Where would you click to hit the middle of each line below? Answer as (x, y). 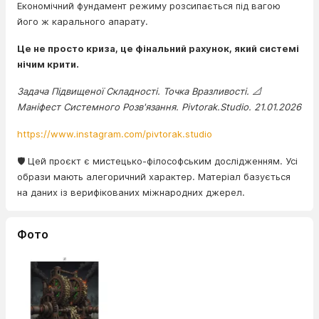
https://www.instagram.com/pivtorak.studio (115, 134)
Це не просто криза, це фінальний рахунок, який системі (158, 48)
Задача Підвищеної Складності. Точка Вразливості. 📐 (139, 91)
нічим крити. (48, 64)
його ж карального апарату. (84, 21)
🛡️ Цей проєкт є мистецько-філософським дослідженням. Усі (157, 161)
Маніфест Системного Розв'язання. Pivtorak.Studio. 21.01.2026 (159, 107)
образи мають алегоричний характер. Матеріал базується (154, 177)
